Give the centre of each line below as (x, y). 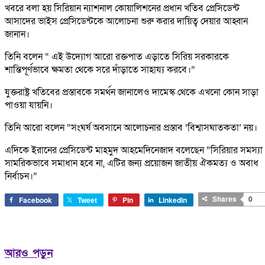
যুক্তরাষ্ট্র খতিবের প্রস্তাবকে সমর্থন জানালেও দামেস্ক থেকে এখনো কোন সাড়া (132, 93)
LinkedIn (173, 200)
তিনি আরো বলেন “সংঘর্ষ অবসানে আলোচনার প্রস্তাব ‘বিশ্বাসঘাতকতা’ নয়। (131, 128)
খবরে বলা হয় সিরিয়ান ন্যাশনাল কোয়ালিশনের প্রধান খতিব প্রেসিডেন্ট (122, 9)
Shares (224, 199)
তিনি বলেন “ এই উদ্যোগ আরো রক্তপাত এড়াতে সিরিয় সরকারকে (117, 57)
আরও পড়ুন (29, 254)
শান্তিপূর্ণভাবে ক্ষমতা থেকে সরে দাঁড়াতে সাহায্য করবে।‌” (100, 70)
